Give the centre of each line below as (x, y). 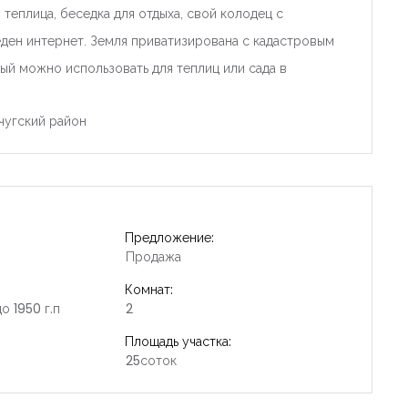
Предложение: (170, 237)
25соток (152, 360)
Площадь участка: (178, 341)
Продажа (154, 256)
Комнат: (149, 289)
